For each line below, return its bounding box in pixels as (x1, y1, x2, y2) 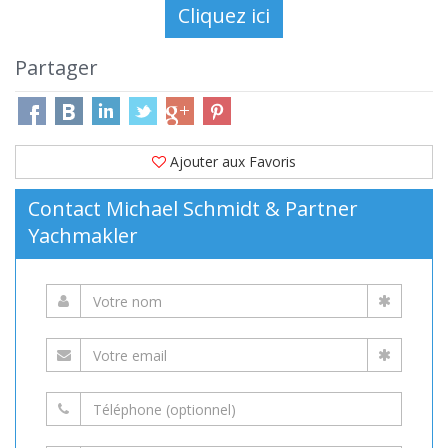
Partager (15, 54, 98, 81)
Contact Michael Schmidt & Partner (28, 195, 358, 222)
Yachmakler (28, 222, 138, 249)
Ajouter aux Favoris (170, 152, 296, 171)
